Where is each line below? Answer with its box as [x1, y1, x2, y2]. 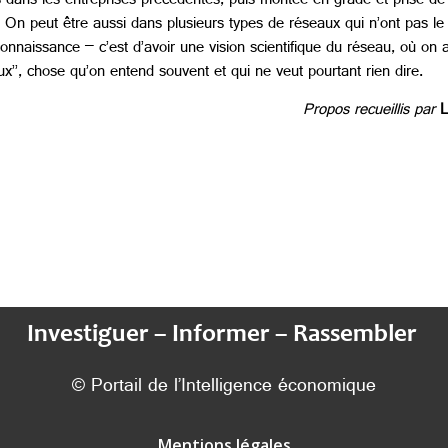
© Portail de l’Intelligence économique [72, 370, 376, 407]
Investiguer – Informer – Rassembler [26, 323, 422, 349]
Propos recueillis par [303, 96, 435, 128]
